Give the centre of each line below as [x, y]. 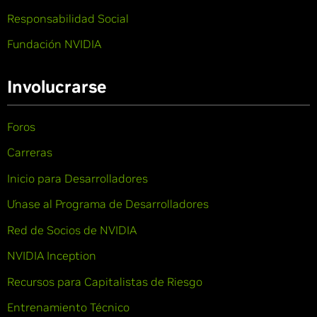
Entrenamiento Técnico [68, 307]
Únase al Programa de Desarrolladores [108, 204]
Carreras [30, 152]
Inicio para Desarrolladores [77, 178]
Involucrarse [57, 86]
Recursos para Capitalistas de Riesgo [105, 281]
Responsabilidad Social [68, 18]
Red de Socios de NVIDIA [72, 230]
